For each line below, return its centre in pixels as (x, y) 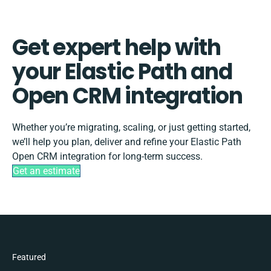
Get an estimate (46, 171)
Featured (29, 257)
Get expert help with (116, 47)
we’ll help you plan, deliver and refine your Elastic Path (127, 142)
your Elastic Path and (122, 71)
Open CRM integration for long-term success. (107, 156)
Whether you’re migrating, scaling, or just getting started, (131, 127)
